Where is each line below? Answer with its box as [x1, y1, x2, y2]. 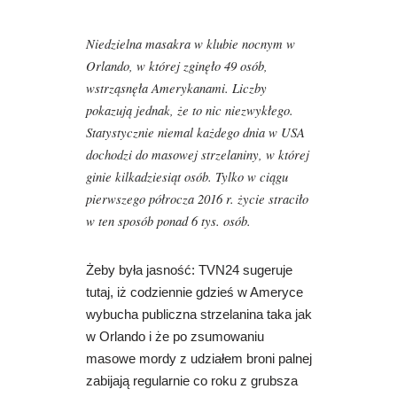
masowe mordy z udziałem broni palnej [85, 352, 312, 367]
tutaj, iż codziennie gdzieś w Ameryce [85, 285, 303, 300]
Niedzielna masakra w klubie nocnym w [85, 35, 295, 53]
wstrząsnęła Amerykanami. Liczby [85, 79, 267, 97]
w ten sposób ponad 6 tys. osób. [85, 212, 251, 230]
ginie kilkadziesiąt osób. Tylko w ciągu [85, 167, 288, 186]
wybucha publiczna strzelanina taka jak [85, 307, 312, 323]
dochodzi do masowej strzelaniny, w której [85, 145, 309, 164]
